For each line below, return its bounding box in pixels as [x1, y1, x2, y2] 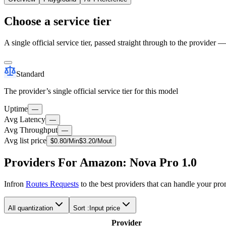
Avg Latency [4, 115, 45, 124]
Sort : [73, 204, 89, 212]
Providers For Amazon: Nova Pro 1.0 [4, 156, 197, 169]
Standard [16, 69, 44, 78]
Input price [89, 204, 120, 212]
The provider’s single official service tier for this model [4, 86, 178, 95]
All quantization [8, 204, 53, 212]
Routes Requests [26, 180, 79, 189]
